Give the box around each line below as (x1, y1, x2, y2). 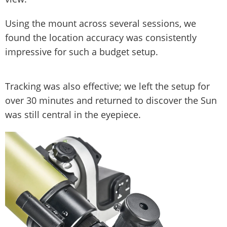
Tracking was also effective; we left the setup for (5, 80, 210, 93)
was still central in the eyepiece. (5, 108, 143, 121)
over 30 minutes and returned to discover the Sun (5, 94, 217, 107)
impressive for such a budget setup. (5, 46, 158, 58)
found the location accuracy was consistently (5, 31, 197, 44)
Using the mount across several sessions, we (5, 17, 196, 30)
